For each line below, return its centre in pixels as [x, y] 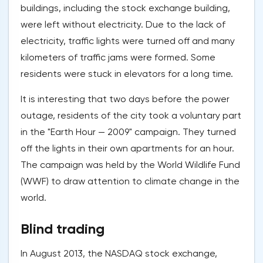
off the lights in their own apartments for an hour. [127, 149]
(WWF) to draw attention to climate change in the [130, 181]
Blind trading [63, 229]
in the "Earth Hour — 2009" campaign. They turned [128, 132]
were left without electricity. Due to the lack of [123, 25]
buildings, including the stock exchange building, [125, 8]
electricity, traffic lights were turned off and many [128, 41]
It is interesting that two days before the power [125, 99]
